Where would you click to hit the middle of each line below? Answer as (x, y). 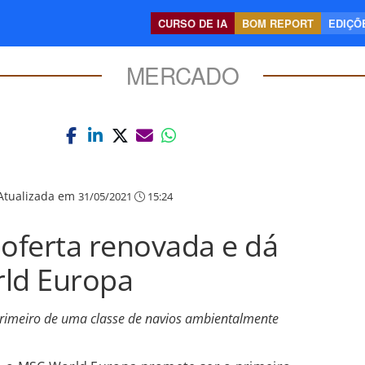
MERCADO (182, 75)
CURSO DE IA (193, 23)
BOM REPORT (278, 23)
